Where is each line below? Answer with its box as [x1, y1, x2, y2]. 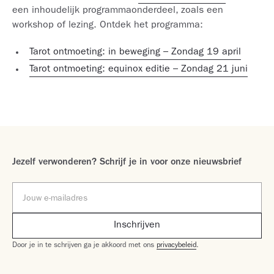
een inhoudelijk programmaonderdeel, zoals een [12, 6, 223, 16]
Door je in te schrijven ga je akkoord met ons [12, 242, 157, 250]
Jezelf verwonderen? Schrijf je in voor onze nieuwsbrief [12, 158, 242, 168]
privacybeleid [157, 242, 196, 250]
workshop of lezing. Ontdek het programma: [12, 21, 203, 31]
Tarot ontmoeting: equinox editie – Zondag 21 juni [29, 65, 248, 75]
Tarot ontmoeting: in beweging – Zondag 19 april [29, 48, 241, 57]
